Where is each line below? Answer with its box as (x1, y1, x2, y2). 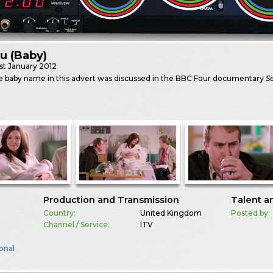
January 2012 (8, 62, 57, 71)
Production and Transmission (43, 194, 179, 206)
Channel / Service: (43, 220, 110, 230)
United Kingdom (140, 208, 202, 218)
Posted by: (231, 208, 271, 218)
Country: (43, 208, 76, 218)
